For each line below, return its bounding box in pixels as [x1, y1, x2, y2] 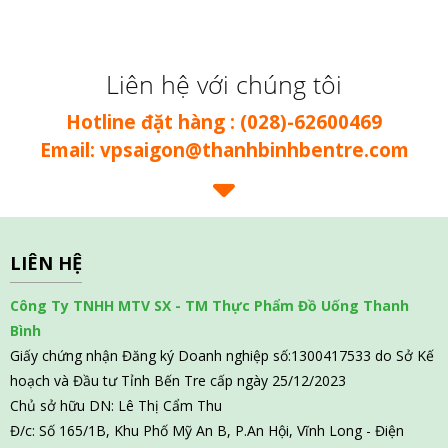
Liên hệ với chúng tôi [106, 66, 342, 101]
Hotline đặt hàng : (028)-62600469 [66, 108, 382, 135]
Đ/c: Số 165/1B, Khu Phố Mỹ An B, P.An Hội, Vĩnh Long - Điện [10, 420, 404, 440]
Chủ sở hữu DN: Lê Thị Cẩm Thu [10, 395, 222, 415]
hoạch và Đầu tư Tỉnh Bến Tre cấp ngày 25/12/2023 [10, 370, 346, 390]
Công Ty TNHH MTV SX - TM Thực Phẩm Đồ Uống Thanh [10, 295, 409, 315]
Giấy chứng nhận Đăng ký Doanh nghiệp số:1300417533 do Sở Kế [10, 345, 434, 365]
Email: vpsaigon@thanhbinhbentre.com [39, 136, 409, 163]
